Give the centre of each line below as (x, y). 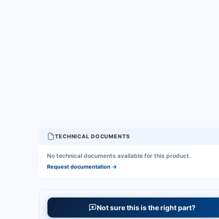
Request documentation (79, 167)
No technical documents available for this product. (119, 156)
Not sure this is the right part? (146, 207)
